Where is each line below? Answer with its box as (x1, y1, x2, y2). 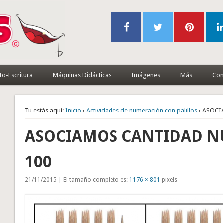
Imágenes (131, 71, 160, 79)
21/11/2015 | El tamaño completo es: (25, 176, 130, 183)
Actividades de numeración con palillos (86, 106, 198, 114)
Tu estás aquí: (25, 106, 64, 114)
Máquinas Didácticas (52, 71, 111, 79)
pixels (160, 176, 178, 183)
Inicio (65, 106, 82, 114)
